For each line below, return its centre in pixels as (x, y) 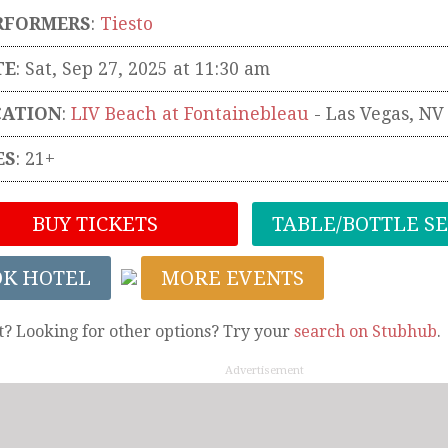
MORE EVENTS (232, 278)
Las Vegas (367, 114)
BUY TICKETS (92, 224)
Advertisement (264, 371)
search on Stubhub (365, 332)
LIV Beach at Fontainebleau (190, 114)
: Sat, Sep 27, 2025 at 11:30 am (143, 69)
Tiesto (126, 24)
